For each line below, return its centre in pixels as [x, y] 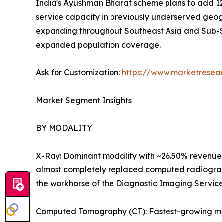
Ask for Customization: [79, 73]
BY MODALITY [64, 128]
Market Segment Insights [84, 100]
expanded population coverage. [98, 45]
